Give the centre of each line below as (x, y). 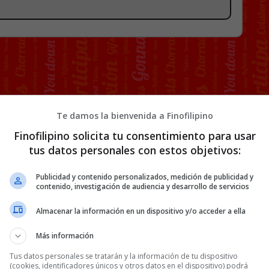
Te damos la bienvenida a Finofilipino (134, 116)
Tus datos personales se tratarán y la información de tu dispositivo (124, 256)
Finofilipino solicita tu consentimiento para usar (134, 136)
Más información (65, 236)
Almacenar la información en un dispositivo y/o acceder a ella (141, 211)
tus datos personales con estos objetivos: (134, 150)
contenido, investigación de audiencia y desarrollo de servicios (143, 186)
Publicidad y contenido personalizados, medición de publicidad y (145, 177)
